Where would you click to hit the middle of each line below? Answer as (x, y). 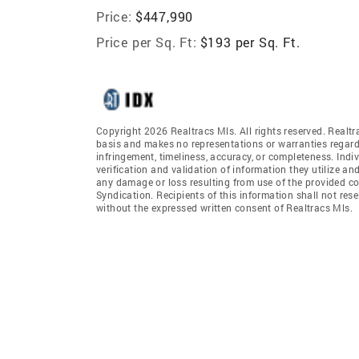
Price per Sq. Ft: (147, 42)
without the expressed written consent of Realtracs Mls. (224, 207)
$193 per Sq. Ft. (250, 42)
